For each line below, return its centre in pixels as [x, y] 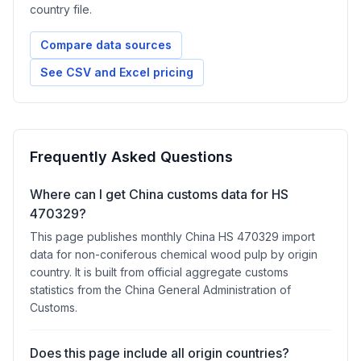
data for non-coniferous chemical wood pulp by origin [174, 254]
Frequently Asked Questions [131, 157]
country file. [61, 9]
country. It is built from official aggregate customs [159, 272]
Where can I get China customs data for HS [159, 194]
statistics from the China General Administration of [160, 290]
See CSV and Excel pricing [117, 72]
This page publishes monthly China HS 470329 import [172, 237]
